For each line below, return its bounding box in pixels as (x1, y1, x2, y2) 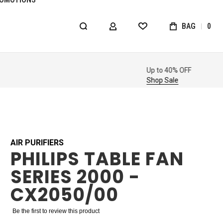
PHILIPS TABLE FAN (10, 146, 184, 172)
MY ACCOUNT (112, 24, 163, 34)
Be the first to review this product (12, 208, 100, 215)
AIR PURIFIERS (10, 138, 64, 147)
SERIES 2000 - (10, 164, 140, 190)
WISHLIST (142, 24, 179, 34)
